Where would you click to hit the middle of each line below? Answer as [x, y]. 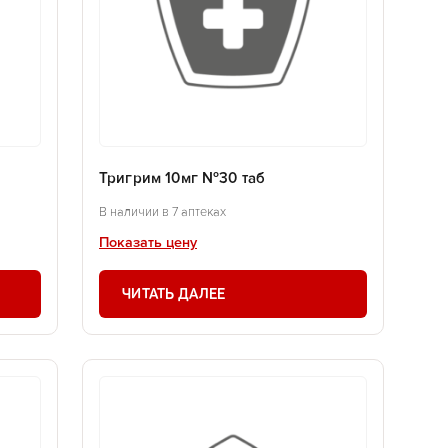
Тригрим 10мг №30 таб [182, 179]
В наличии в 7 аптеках [162, 212]
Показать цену [148, 242]
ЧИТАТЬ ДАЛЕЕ [174, 293]
